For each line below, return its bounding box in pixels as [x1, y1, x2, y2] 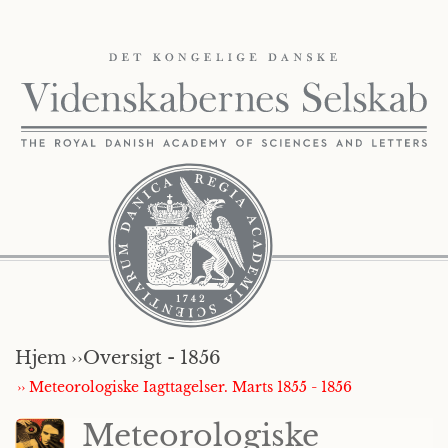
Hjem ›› [15, 347, 83, 369]
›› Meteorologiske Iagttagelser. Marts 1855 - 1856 [17, 378, 352, 396]
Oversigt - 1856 [83, 347, 221, 369]
